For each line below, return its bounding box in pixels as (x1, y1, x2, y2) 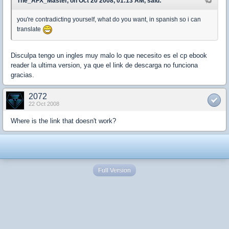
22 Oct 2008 (29, 100, 59, 107)
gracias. (11, 71, 34, 79)
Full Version (98, 166, 131, 174)
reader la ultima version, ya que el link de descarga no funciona (11, 61, 198, 69)
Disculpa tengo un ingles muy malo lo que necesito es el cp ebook (11, 51, 207, 59)
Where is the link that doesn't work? (11, 117, 116, 125)
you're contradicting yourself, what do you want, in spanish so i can (17, 15, 201, 23)
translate (17, 25, 42, 33)
